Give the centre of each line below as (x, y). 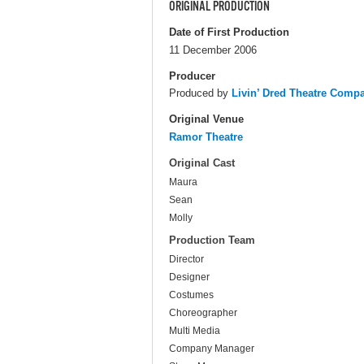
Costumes (191, 295)
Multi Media (195, 331)
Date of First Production (229, 32)
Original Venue (206, 119)
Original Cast (202, 163)
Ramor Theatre (206, 136)
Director (186, 260)
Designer (189, 277)
